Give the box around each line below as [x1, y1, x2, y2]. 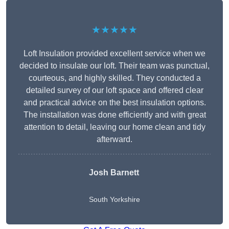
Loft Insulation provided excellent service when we [24, 49, 205, 58]
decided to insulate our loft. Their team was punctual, [19, 61, 210, 71]
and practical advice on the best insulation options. [23, 98, 206, 107]
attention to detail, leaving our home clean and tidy [24, 123, 205, 132]
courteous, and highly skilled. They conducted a [28, 74, 201, 83]
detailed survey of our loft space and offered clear [26, 86, 203, 95]
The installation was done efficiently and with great [23, 110, 206, 120]
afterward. [97, 135, 132, 144]
